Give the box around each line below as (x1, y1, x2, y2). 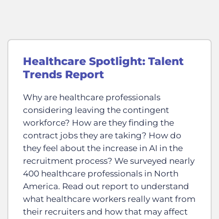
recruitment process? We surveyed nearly (23, 155, 195, 166)
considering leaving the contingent (23, 105, 169, 115)
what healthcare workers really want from (23, 194, 196, 204)
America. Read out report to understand (23, 181, 189, 191)
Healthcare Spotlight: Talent (23, 54, 184, 68)
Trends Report (23, 67, 104, 81)
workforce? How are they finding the (23, 117, 174, 128)
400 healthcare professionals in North (23, 168, 178, 178)
